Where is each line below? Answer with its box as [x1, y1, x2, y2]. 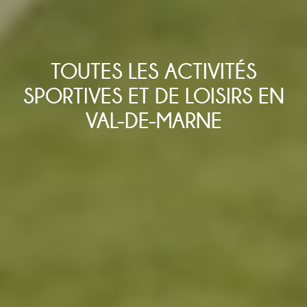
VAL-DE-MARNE [85, 108, 222, 133]
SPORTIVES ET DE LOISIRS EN [23, 83, 284, 108]
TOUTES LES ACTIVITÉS [50, 58, 257, 84]
